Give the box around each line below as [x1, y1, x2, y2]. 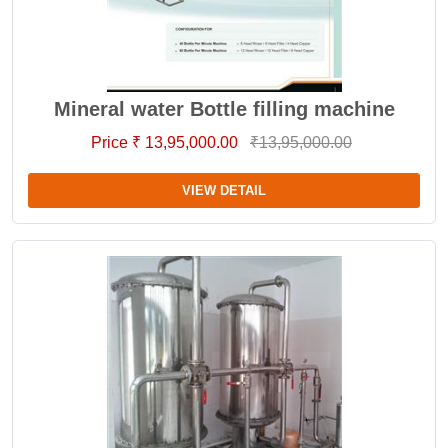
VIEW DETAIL [182, 183, 266, 198]
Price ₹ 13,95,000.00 [91, 134, 242, 151]
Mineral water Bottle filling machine [53, 98, 395, 120]
